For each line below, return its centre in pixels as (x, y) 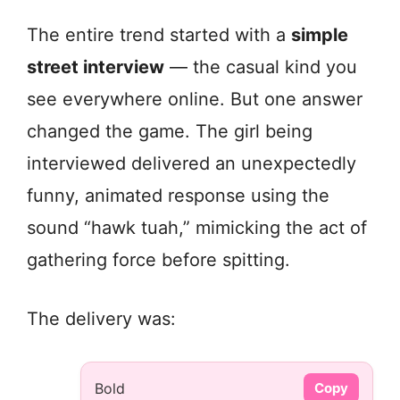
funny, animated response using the (178, 196)
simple (320, 35)
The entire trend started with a (159, 35)
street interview (96, 67)
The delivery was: (101, 319)
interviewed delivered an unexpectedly (192, 164)
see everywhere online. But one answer (195, 100)
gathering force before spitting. (158, 260)
